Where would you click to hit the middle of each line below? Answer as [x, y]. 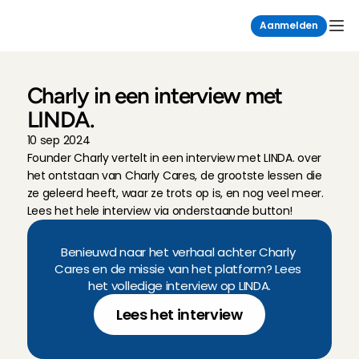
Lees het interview [179, 315]
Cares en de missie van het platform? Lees [178, 269]
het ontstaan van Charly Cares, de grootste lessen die [174, 175]
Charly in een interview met [155, 95]
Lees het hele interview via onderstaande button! [160, 211]
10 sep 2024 [58, 140]
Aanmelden [289, 26]
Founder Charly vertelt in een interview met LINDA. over [174, 158]
